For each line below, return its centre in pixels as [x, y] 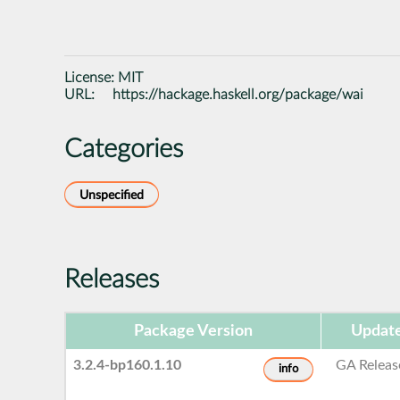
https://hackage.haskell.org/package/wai [238, 94]
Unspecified [112, 195]
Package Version [193, 331]
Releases [112, 279]
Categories [124, 149]
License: [91, 77]
